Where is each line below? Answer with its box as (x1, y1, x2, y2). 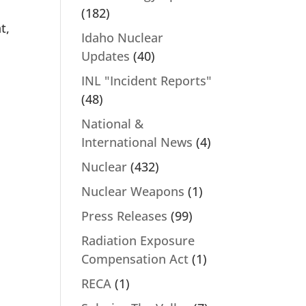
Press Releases (81, 208, 168, 224)
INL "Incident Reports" (81, 72, 212, 89)
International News (81, 134, 193, 150)
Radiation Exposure (81, 232, 195, 249)
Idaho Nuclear (81, 29, 164, 46)
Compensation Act (81, 251, 189, 267)
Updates (81, 48, 130, 64)
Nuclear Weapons (81, 183, 185, 199)
